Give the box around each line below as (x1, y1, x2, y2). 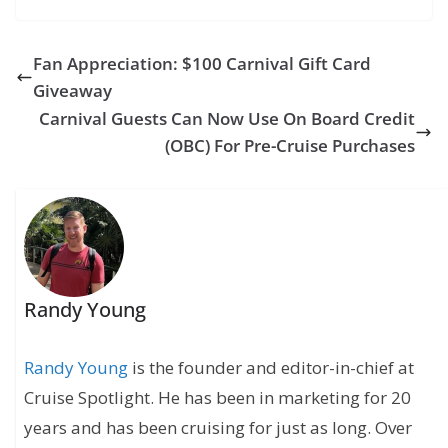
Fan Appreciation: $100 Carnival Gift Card (33, 52, 371, 76)
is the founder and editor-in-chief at (128, 356, 415, 380)
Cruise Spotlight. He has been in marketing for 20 (24, 386, 412, 410)
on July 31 (44, 15, 121, 38)
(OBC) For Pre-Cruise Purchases (165, 134, 415, 158)
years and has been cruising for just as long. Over (24, 416, 413, 440)
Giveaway (33, 79, 112, 103)
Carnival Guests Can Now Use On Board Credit (39, 107, 415, 131)
